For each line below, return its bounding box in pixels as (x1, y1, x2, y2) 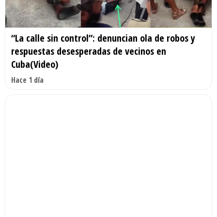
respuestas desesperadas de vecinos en (11, 45, 166, 58)
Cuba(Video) (11, 58, 58, 71)
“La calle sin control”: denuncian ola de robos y (11, 31, 195, 45)
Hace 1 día (11, 75, 44, 86)
